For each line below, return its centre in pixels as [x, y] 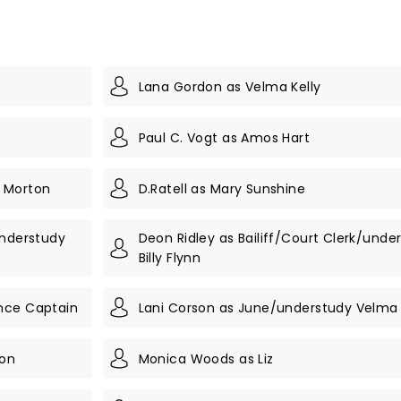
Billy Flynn [170, 258]
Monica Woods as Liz [206, 358]
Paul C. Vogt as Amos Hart [224, 137]
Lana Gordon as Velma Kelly [230, 86]
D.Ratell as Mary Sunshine [222, 188]
